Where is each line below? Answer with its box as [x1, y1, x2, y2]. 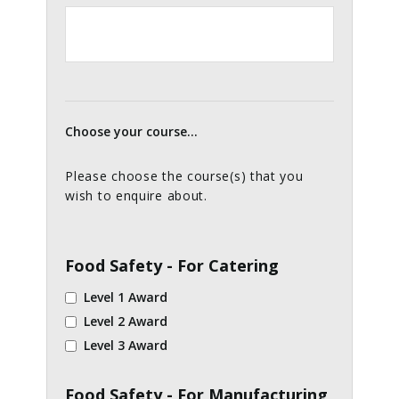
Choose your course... [65, 123, 199, 141]
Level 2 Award [84, 313, 168, 330]
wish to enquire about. [65, 187, 208, 205]
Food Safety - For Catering [65, 255, 280, 277]
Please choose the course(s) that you [65, 167, 304, 185]
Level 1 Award [84, 289, 168, 306]
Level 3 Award [84, 337, 168, 354]
